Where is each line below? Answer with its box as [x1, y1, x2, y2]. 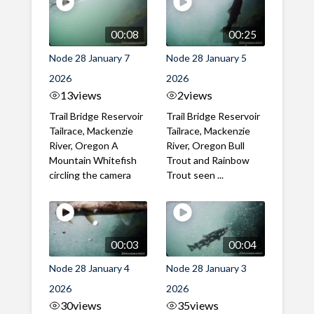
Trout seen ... [166, 168, 224, 181]
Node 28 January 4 [48, 261, 130, 274]
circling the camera [48, 168, 131, 181]
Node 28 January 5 [166, 51, 247, 64]
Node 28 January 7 [48, 51, 130, 64]
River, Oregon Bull [166, 139, 245, 151]
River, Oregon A [48, 139, 118, 151]
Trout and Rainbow [166, 153, 250, 166]
